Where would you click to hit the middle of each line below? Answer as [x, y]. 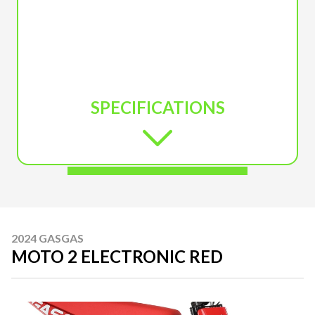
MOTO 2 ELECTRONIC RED [117, 256]
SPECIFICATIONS [157, 107]
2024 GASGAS [47, 238]
